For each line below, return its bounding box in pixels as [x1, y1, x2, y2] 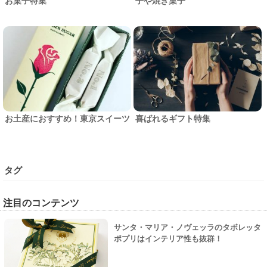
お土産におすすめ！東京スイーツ [5, 113, 130, 123]
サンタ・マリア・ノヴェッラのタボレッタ [114, 222, 261, 232]
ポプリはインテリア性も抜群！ [114, 234, 222, 243]
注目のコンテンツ [3, 197, 79, 208]
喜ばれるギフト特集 [135, 113, 210, 123]
